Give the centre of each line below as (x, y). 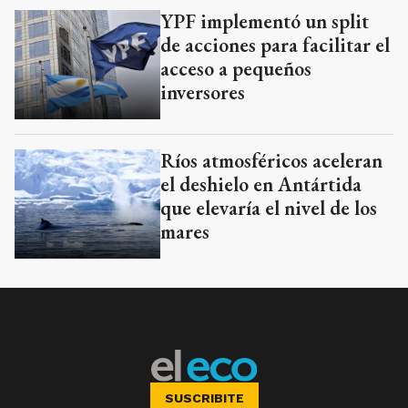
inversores (203, 93)
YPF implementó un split (265, 22)
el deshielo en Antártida (261, 185)
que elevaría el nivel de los (269, 209)
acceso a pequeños (236, 69)
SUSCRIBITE (204, 398)
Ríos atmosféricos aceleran (271, 161)
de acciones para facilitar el (275, 46)
